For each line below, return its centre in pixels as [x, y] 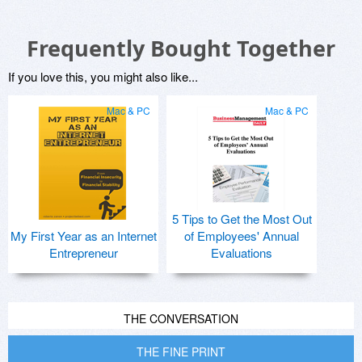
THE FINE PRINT [181, 351]
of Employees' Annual [242, 235]
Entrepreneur [83, 252]
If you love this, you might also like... [103, 76]
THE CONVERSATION [181, 318]
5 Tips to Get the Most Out [242, 218]
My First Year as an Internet [83, 235]
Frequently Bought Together [181, 48]
